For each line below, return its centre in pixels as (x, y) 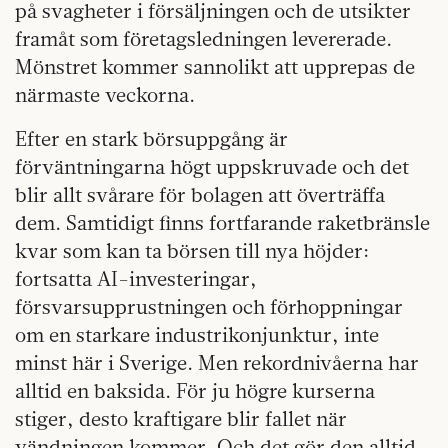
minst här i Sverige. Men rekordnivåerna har (217, 362)
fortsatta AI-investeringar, (136, 278)
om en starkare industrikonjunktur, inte (197, 334)
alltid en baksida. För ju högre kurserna (195, 390)
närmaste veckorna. (105, 94)
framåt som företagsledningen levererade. (203, 38)
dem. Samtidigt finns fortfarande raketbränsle (222, 222)
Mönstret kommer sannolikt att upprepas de (215, 66)
